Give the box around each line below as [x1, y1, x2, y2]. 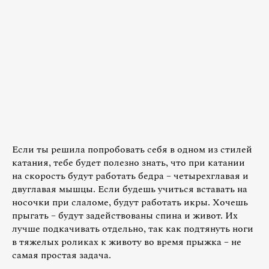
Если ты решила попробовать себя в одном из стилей [12, 142, 252, 157]
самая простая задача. [12, 247, 111, 262]
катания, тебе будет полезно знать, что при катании [12, 155, 245, 170]
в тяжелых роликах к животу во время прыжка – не [12, 234, 241, 249]
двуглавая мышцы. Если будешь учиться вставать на [12, 181, 247, 196]
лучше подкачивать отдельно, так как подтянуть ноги [12, 221, 253, 236]
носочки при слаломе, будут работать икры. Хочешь [12, 195, 248, 210]
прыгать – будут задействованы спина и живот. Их [12, 208, 238, 223]
